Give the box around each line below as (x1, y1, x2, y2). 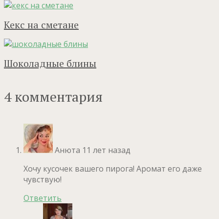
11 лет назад (82, 145, 131, 156)
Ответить (23, 193, 62, 204)
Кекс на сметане (4, 18, 79, 31)
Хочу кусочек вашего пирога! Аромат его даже (23, 163, 202, 175)
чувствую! (23, 174, 62, 185)
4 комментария (4, 88, 103, 106)
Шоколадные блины (4, 56, 96, 70)
